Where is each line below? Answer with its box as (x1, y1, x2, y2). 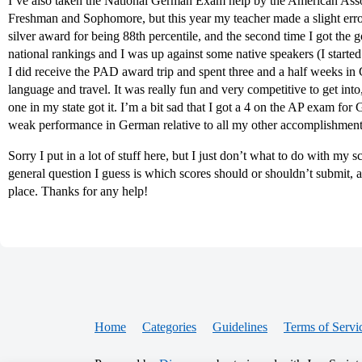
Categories (142, 320, 196, 334)
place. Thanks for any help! (8, 184, 148, 198)
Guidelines (213, 320, 267, 334)
